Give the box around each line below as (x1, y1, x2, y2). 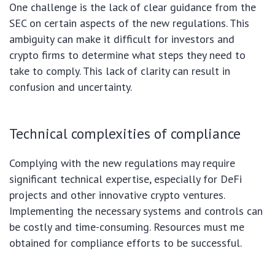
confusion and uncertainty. (9, 79, 132, 94)
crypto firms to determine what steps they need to (9, 47, 246, 62)
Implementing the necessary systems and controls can (9, 203, 263, 218)
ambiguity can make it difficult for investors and (9, 31, 234, 46)
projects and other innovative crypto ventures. (9, 187, 225, 202)
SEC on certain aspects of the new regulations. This (9, 15, 249, 30)
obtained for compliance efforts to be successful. (9, 235, 242, 250)
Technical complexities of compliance (9, 123, 241, 142)
